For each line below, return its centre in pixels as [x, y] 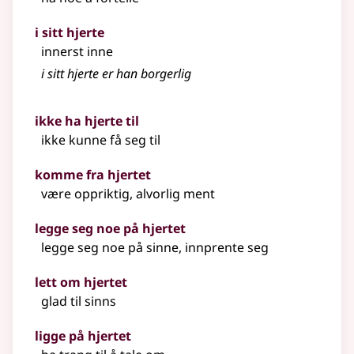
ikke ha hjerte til [87, 121]
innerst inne [77, 52]
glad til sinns [79, 301]
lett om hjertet [81, 282]
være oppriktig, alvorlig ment [128, 194]
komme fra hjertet [93, 175]
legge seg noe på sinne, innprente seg [155, 248]
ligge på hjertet [83, 336]
